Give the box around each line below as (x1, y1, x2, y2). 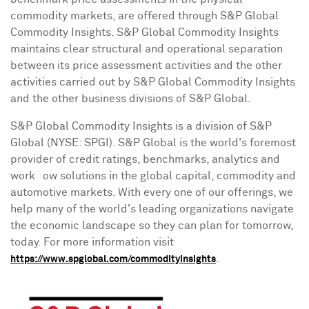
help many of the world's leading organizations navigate (10, 203, 294, 215)
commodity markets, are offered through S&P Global (10, 10, 279, 22)
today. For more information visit (10, 237, 174, 248)
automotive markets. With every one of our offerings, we (10, 187, 293, 199)
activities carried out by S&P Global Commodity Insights (10, 77, 295, 88)
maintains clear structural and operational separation (10, 43, 283, 55)
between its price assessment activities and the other (10, 60, 282, 72)
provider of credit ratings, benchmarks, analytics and (10, 154, 280, 166)
